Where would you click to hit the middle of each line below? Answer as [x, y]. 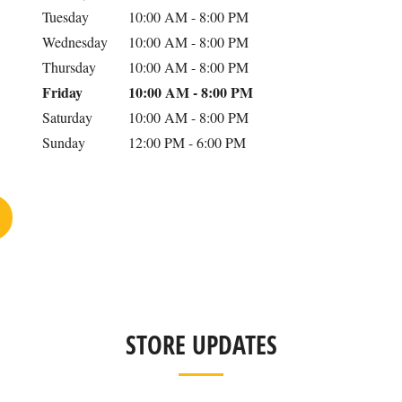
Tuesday [65, 17]
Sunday [63, 142]
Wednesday [74, 42]
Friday [62, 92]
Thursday [69, 67]
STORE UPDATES [201, 345]
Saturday [67, 117]
